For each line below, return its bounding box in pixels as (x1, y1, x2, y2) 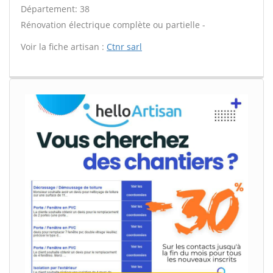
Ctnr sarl (107, 41, 142, 52)
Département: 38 (21, 3, 90, 15)
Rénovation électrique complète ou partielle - (21, 19, 205, 30)
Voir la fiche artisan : (21, 41, 107, 52)
